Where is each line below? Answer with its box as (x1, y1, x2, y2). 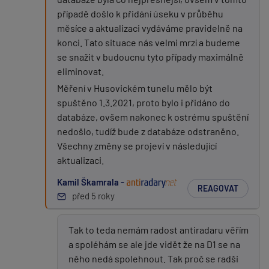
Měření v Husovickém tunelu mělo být (57, 82, 213, 94)
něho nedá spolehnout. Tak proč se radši (68, 253, 238, 264)
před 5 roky (72, 190, 115, 201)
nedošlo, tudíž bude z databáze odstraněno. (57, 125, 239, 137)
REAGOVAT (198, 183, 238, 193)
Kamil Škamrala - (57, 177, 126, 187)
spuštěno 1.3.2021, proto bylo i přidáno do (57, 97, 230, 108)
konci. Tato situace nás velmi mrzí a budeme (57, 37, 240, 48)
